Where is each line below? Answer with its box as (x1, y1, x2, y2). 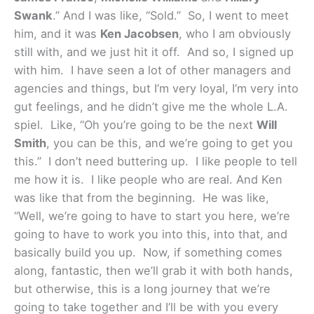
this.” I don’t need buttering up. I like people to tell (14, 153, 297, 168)
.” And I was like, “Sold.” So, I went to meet (53, 8, 289, 22)
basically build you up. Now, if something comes (14, 245, 282, 259)
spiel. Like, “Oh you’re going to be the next (14, 117, 257, 132)
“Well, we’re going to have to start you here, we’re (14, 208, 290, 223)
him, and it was (14, 26, 100, 41)
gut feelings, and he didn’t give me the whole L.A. (14, 99, 288, 114)
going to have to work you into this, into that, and (14, 226, 287, 241)
